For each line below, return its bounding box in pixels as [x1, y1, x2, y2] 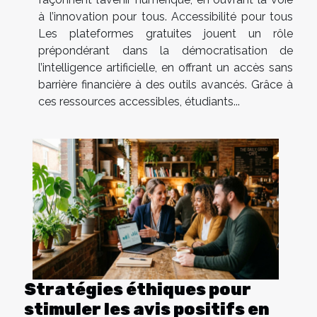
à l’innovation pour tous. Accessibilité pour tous [38, 9, 293, 23]
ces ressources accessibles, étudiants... [38, 94, 240, 108]
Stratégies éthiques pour [24, 279, 251, 299]
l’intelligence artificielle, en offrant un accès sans [38, 60, 293, 74]
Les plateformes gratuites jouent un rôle [38, 26, 293, 40]
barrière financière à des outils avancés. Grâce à [38, 77, 293, 91]
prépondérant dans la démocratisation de [38, 43, 293, 57]
